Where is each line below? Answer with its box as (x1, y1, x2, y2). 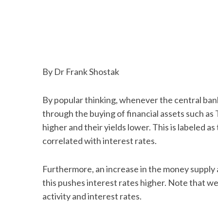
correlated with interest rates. (42, 135, 157, 146)
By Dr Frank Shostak (42, 66, 119, 77)
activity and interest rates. (42, 191, 142, 201)
